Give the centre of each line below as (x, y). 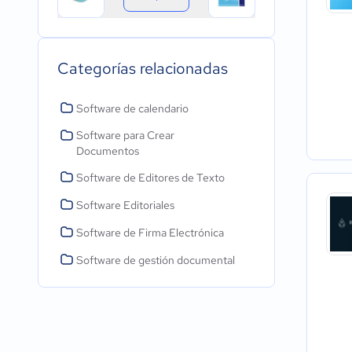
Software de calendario (132, 108)
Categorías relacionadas (143, 68)
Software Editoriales (125, 205)
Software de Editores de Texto (150, 178)
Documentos (108, 151)
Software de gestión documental (156, 260)
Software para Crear (125, 135)
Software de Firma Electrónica (150, 233)
